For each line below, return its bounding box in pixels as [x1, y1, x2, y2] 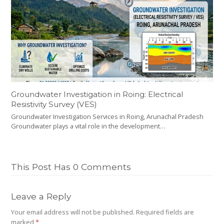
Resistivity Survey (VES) [11, 99, 97, 109]
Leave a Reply [11, 191, 71, 202]
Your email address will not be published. [11, 207, 135, 217]
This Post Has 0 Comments [11, 161, 131, 172]
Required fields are [136, 207, 194, 217]
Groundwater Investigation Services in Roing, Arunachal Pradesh [11, 112, 204, 121]
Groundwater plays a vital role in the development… [11, 121, 166, 131]
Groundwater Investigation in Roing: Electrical [11, 89, 183, 99]
